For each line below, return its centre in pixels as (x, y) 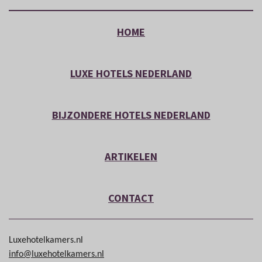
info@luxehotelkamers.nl (56, 254)
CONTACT (131, 198)
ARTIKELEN (131, 156)
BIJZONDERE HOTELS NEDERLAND (131, 115)
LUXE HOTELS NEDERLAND (131, 73)
